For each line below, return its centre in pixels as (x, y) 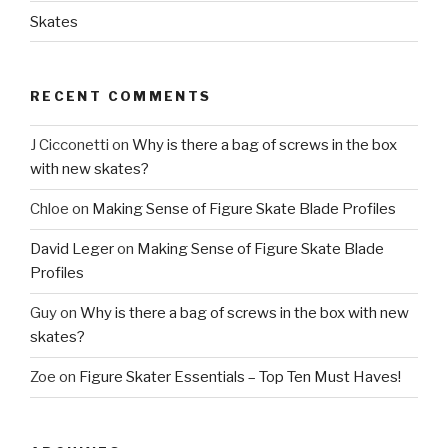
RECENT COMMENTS (121, 96)
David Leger (72, 249)
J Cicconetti (69, 145)
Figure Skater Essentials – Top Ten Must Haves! (240, 377)
